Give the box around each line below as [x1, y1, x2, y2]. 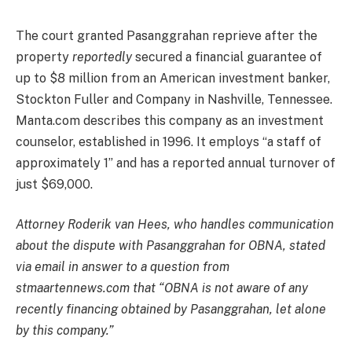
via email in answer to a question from [16, 259, 229, 275]
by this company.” [16, 323, 114, 339]
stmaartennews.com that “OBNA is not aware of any [16, 280, 308, 296]
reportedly [72, 49, 132, 64]
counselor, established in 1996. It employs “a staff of [16, 134, 321, 149]
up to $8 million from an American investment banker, [16, 70, 330, 86]
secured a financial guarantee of [132, 49, 322, 64]
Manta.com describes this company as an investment [16, 112, 324, 128]
